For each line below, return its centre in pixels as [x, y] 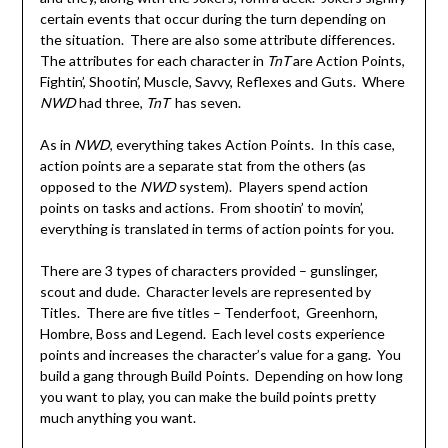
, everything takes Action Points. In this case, [252, 145]
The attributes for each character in [153, 61]
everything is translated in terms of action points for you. [216, 229]
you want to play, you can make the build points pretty [207, 397]
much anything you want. [117, 418]
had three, [112, 103]
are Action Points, [347, 61]
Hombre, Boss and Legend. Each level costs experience [212, 334]
